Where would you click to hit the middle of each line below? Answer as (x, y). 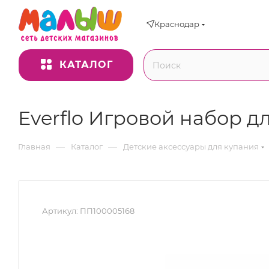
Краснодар (177, 24)
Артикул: (60, 211)
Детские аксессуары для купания (191, 147)
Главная (34, 147)
